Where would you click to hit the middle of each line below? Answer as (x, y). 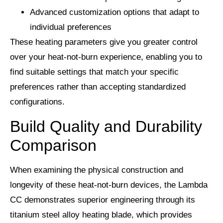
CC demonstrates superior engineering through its (103, 200)
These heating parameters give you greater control (104, 42)
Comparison (53, 145)
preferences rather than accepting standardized (98, 87)
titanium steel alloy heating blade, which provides (101, 215)
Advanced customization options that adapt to (114, 12)
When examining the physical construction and (97, 170)
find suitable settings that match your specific (94, 72)
